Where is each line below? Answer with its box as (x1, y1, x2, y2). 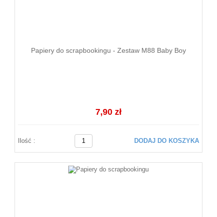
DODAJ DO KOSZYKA (134, 137, 199, 144)
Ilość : (18, 137, 35, 144)
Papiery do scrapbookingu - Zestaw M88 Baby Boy (31, 46, 186, 54)
